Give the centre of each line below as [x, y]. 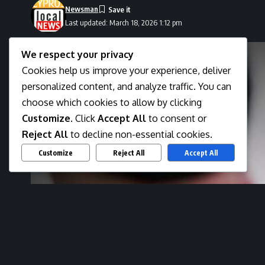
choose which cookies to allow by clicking [112, 103]
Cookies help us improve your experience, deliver [126, 71]
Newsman [82, 9]
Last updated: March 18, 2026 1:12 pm [124, 22]
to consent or [176, 119]
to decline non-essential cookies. [140, 135]
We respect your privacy [77, 55]
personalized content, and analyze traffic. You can [127, 87]
